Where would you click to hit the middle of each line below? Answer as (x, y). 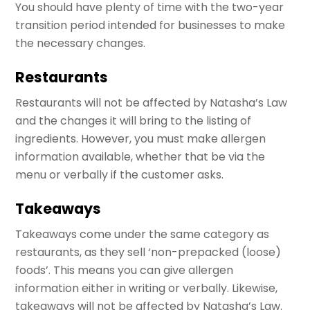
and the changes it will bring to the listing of (134, 121)
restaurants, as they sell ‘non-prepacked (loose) (148, 253)
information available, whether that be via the (140, 157)
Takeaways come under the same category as (143, 235)
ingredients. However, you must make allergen (141, 139)
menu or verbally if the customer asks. (120, 175)
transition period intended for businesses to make (151, 25)
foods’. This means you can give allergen (125, 271)
